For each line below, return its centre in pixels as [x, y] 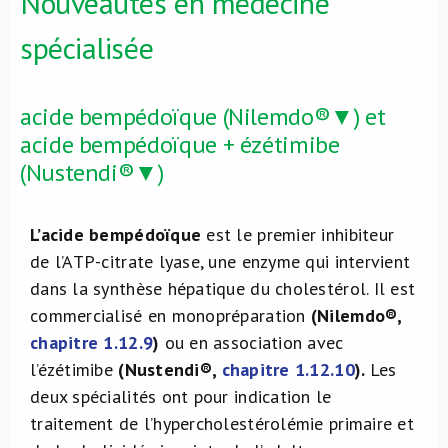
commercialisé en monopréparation [170, 315]
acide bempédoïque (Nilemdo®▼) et [203, 116]
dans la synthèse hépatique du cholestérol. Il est [223, 288]
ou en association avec [254, 342]
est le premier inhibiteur [300, 234]
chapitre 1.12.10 [288, 369]
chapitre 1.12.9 [92, 342]
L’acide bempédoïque [118, 234]
